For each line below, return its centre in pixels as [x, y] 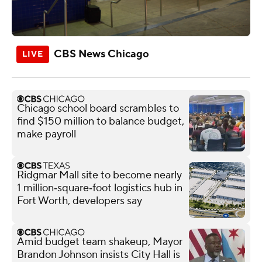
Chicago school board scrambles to [98, 108]
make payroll [46, 134]
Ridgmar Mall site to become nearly [99, 175]
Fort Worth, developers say [80, 201]
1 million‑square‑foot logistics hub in [100, 188]
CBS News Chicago [101, 54]
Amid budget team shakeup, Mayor [100, 242]
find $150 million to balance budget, [101, 121]
